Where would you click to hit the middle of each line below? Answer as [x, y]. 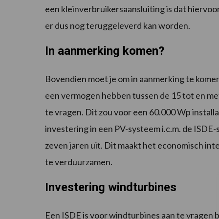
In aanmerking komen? [105, 51]
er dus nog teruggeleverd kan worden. [118, 26]
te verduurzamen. [79, 162]
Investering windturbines [111, 187]
